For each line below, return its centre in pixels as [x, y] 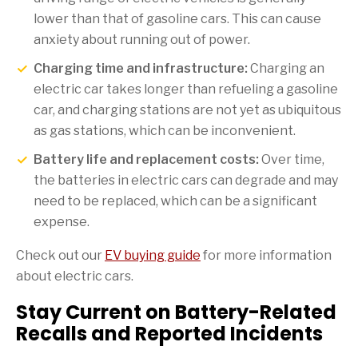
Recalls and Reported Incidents [169, 333]
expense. [62, 221]
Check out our [60, 255]
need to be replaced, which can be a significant [175, 201]
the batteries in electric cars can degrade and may [186, 180]
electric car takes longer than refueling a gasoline [186, 89]
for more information [266, 255]
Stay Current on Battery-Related [176, 312]
